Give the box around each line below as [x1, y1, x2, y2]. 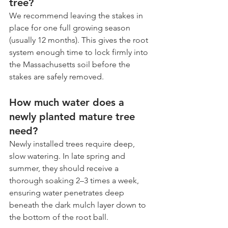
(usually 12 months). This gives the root [9, 35, 150, 45]
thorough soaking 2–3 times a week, [9, 175, 141, 185]
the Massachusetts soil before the [9, 59, 132, 69]
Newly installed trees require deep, [9, 138, 137, 149]
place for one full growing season [9, 22, 132, 33]
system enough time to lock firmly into [9, 47, 150, 57]
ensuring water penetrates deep [9, 187, 126, 197]
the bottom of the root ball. [9, 212, 108, 222]
